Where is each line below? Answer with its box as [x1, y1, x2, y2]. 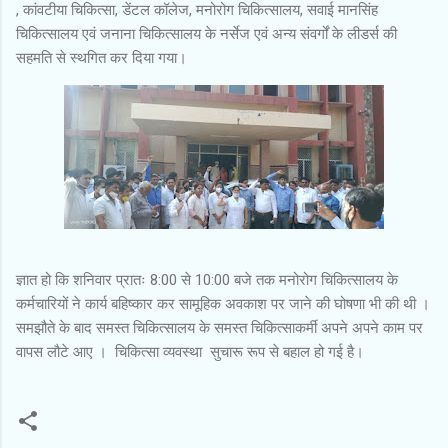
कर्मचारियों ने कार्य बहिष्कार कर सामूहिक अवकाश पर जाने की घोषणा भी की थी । [16, 294, 430, 313]
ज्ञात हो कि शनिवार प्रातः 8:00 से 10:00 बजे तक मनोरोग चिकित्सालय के [16, 270, 398, 289]
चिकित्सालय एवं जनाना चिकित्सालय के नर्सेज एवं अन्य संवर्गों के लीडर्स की [16, 24, 397, 43]
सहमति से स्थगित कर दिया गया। [16, 48, 191, 67]
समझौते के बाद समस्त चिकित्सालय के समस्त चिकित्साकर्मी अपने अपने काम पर [16, 318, 423, 337]
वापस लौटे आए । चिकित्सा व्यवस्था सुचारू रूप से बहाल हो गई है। [16, 342, 364, 361]
